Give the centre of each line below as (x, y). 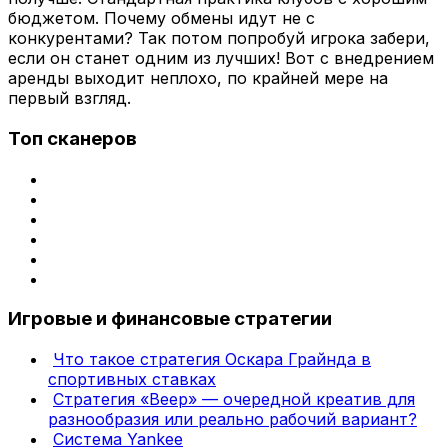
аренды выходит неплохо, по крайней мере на (198, 78)
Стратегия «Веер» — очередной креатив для (234, 399)
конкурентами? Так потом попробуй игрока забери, (219, 38)
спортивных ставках (132, 379)
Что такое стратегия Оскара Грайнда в (212, 359)
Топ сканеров (72, 139)
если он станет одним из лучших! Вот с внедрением (221, 58)
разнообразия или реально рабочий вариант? (232, 419)
